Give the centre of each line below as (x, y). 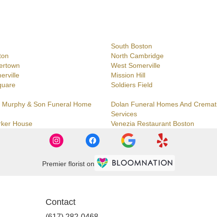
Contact (61, 202)
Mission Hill (128, 75)
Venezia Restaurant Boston (153, 124)
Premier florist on (68, 163)
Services (124, 114)
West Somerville (136, 66)
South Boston (132, 46)
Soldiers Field (132, 85)
